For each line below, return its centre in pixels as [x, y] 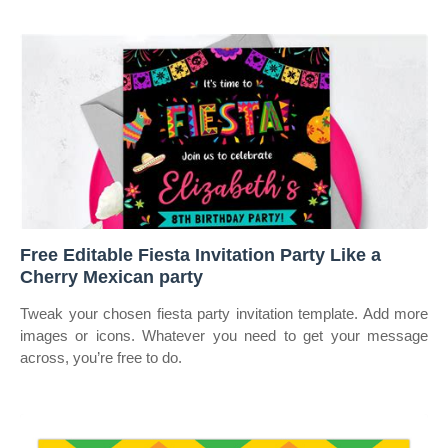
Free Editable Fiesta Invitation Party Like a [200, 255]
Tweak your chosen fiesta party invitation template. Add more [224, 313]
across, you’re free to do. [101, 357]
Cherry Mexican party [111, 277]
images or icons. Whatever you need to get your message [224, 335]
